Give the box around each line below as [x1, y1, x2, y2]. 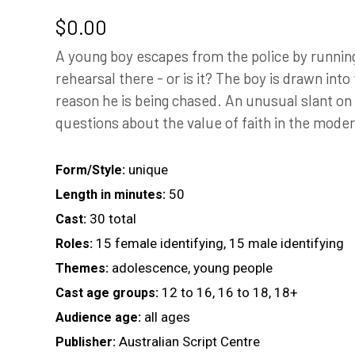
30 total [90, 211, 136, 227]
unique [128, 162, 168, 177]
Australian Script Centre [119, 334, 260, 349]
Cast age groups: [55, 285, 158, 300]
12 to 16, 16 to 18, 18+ [162, 284, 298, 300]
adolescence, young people [112, 260, 273, 276]
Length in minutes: [55, 187, 166, 202]
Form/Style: [55, 162, 125, 177]
